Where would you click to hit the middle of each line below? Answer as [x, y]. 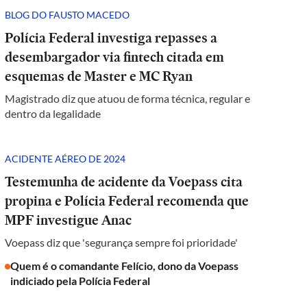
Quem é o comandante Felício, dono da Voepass [125, 266]
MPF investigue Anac [69, 220]
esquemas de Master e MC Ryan [99, 76]
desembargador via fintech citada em [115, 57]
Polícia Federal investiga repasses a [111, 38]
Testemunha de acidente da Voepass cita [124, 182]
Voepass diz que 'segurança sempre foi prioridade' [122, 242]
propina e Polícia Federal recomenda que [127, 201]
